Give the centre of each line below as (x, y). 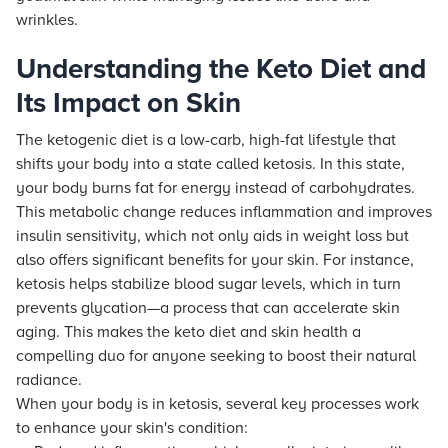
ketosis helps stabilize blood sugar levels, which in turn (208, 284)
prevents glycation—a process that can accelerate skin (208, 308)
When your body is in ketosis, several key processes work (217, 404)
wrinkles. (47, 20)
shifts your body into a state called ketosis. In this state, (210, 164)
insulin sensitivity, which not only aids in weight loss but (212, 236)
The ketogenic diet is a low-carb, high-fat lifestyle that (206, 140)
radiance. (49, 380)
